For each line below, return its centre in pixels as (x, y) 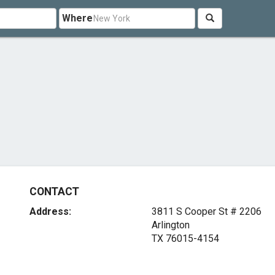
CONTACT (54, 192)
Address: (51, 211)
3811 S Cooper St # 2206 (206, 211)
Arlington (170, 225)
